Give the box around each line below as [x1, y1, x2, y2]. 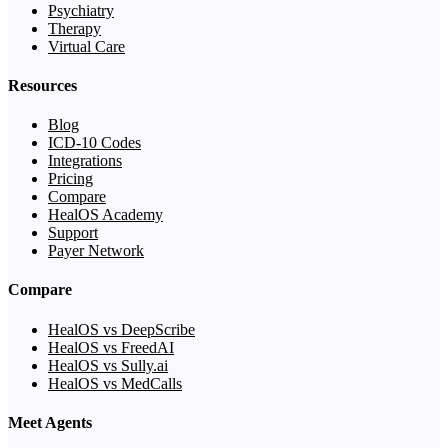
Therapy [48, 19, 101, 37]
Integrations [48, 152, 122, 170]
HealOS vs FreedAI [48, 338, 174, 356]
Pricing [48, 170, 93, 188]
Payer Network [48, 242, 144, 260]
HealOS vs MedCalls [48, 374, 182, 392]
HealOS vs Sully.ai [48, 356, 168, 374]
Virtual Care [48, 37, 125, 55]
